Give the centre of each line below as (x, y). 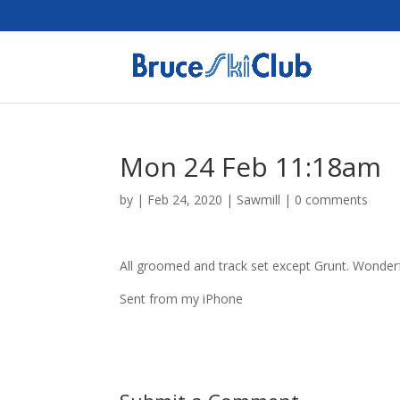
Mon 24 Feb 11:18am (251, 167)
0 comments (332, 200)
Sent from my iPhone (182, 299)
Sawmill (259, 200)
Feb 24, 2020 (185, 200)
